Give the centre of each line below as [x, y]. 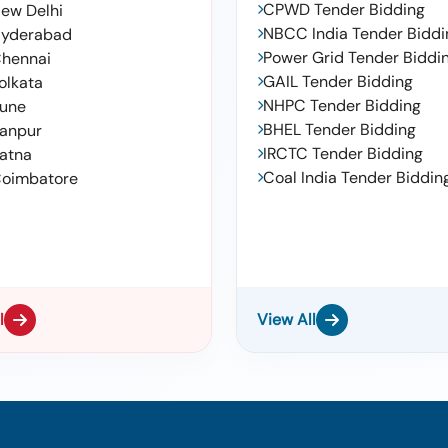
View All [286, 319]
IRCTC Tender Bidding [343, 153]
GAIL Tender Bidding [338, 81]
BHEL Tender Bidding [339, 129]
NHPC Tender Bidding [342, 105]
